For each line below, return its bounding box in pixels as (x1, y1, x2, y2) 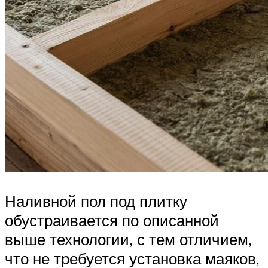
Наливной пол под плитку (5, 191, 187, 211)
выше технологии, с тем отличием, (5, 229, 252, 249)
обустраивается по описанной (5, 210, 219, 230)
